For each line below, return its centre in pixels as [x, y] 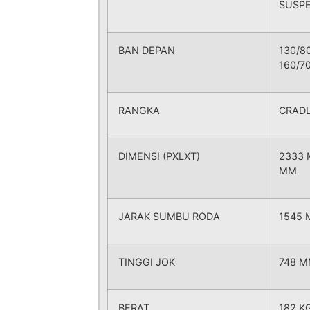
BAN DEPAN [147, 50]
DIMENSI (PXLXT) [159, 156]
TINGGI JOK [147, 262]
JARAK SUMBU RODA [169, 216]
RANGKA [139, 110]
